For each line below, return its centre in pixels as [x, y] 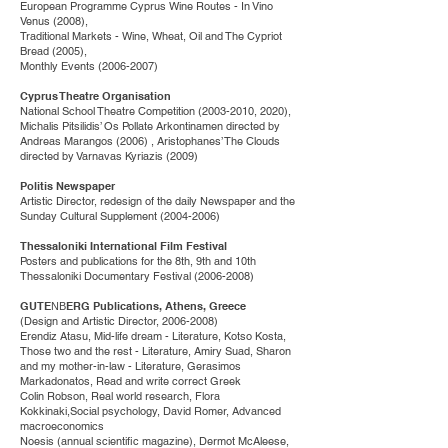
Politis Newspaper [67, 186]
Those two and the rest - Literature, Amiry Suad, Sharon [155, 351]
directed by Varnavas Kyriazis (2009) [109, 156]
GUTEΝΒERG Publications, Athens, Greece [134, 306]
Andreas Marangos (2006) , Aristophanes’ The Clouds [150, 141]
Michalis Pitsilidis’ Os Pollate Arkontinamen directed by [150, 126]
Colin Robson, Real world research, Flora [120, 396]
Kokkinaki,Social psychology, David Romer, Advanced [150, 411]
